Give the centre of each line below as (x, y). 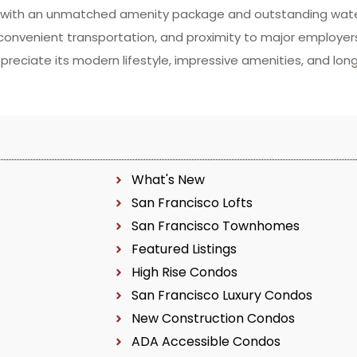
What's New (168, 180)
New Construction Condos (213, 318)
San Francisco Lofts (192, 203)
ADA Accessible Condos (206, 341)
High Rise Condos (184, 272)
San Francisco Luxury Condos (222, 295)
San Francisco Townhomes (215, 226)
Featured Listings (184, 249)
